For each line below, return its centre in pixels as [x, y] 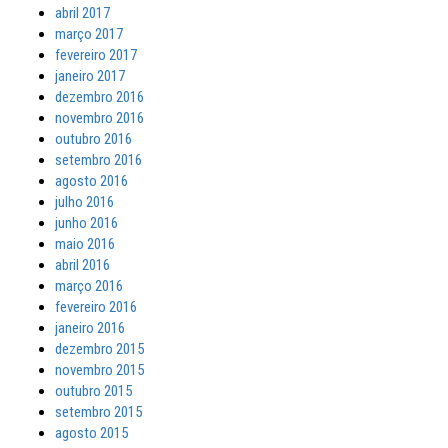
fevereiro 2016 [96, 307]
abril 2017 [82, 13]
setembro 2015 [98, 412]
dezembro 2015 [99, 349]
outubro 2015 [93, 391]
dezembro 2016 [99, 97]
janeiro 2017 [90, 76]
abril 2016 [82, 265]
